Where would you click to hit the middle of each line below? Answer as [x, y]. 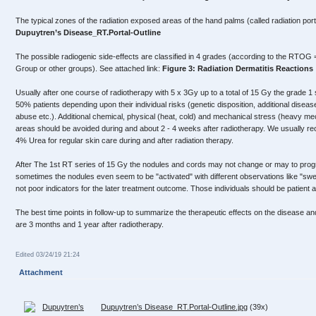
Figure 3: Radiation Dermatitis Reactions [238, 68]
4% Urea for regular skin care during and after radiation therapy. [124, 140]
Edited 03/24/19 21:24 [48, 255]
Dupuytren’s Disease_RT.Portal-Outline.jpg [174, 307]
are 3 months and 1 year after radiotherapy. [90, 224]
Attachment [41, 272]
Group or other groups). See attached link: [89, 68]
